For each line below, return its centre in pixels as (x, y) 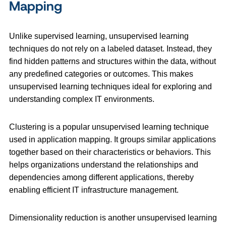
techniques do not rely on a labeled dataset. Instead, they (110, 48)
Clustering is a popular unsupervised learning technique (109, 127)
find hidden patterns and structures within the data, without (112, 61)
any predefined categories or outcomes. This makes (101, 74)
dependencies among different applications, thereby (101, 177)
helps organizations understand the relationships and (104, 164)
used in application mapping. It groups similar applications (112, 139)
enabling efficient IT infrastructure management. (94, 190)
